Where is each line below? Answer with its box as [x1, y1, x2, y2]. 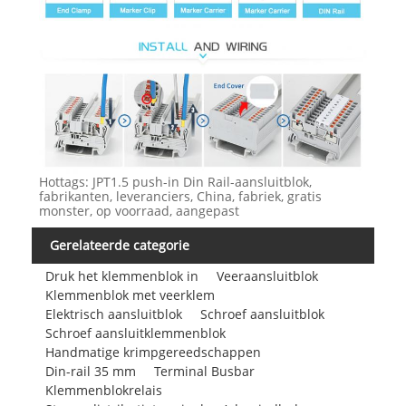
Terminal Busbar [153, 362, 255, 381]
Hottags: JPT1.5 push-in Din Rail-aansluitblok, [38, 172, 312, 190]
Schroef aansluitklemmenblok [44, 324, 226, 343]
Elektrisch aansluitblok [44, 305, 182, 324]
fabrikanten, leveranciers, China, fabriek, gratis [38, 187, 322, 205]
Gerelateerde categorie [50, 236, 189, 254]
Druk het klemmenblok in [44, 267, 198, 285]
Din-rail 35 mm [44, 362, 136, 381]
